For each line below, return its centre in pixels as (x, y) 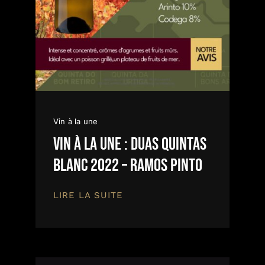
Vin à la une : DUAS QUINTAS (130, 145)
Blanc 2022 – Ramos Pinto (128, 166)
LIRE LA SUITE (88, 195)
